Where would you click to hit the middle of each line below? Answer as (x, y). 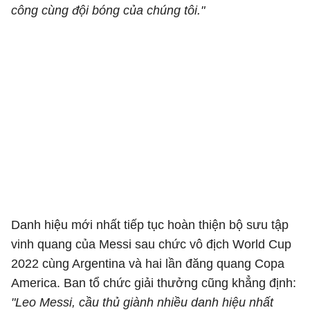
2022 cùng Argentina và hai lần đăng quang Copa (148, 264)
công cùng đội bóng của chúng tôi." (108, 10)
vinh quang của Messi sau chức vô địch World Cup (151, 244)
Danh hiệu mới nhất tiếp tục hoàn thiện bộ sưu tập (150, 225)
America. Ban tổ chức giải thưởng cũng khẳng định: (154, 283)
